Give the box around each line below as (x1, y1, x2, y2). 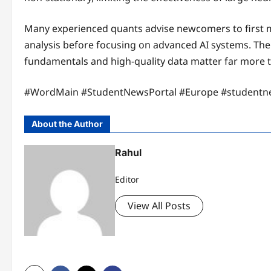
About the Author (31, 119, 103, 129)
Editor (115, 174, 139, 186)
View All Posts (128, 199, 191, 213)
